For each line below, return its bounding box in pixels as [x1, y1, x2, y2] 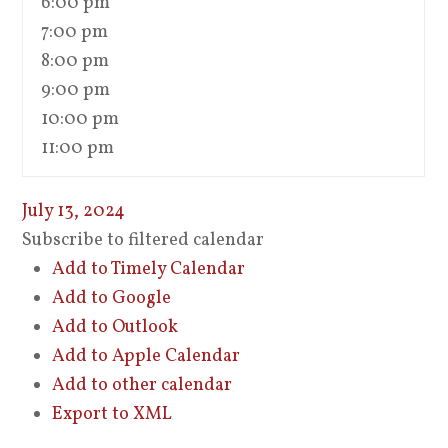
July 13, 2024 [22, 199, 126, 224]
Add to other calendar [52, 373, 233, 398]
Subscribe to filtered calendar [22, 228, 265, 253]
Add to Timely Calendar [52, 257, 246, 282]
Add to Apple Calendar [52, 344, 241, 369]
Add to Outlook [52, 315, 179, 340]
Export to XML [52, 402, 173, 427]
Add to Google [52, 286, 172, 311]
